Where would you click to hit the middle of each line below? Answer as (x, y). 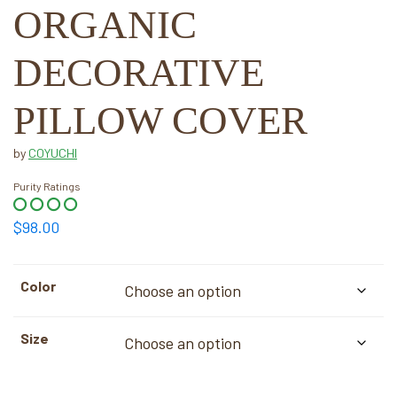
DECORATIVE (139, 72)
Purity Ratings (47, 186)
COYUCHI (53, 152)
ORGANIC (105, 24)
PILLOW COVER (160, 120)
